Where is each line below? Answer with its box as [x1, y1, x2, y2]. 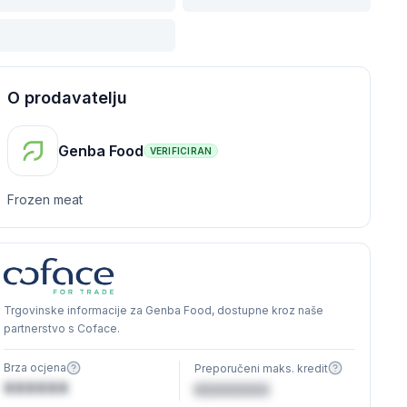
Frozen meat [6, 192, 83, 207]
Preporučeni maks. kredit [194, 361, 329, 375]
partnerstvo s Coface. [3, 322, 120, 335]
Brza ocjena [3, 361, 66, 374]
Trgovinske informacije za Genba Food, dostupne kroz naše [3, 303, 323, 317]
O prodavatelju [6, 88, 127, 107]
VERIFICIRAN [149, 145, 213, 156]
